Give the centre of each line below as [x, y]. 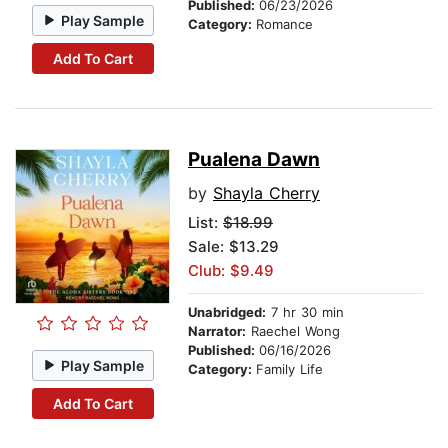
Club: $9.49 [231, 271]
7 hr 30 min [305, 312]
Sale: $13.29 [233, 247]
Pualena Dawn [254, 160]
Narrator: [217, 331]
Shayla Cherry [266, 193]
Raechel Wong [293, 331]
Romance [284, 24]
